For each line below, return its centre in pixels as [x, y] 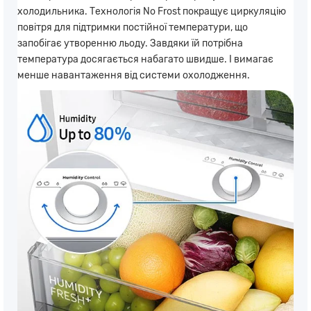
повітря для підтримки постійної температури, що [133, 28]
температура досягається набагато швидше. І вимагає [145, 60]
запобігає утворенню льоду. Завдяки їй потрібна [130, 44]
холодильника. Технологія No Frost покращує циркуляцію [152, 12]
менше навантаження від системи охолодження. [134, 76]
